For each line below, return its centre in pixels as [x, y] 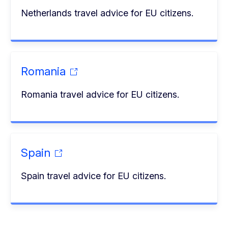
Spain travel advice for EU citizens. [94, 176]
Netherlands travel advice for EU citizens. [107, 13]
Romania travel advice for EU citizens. [100, 94]
